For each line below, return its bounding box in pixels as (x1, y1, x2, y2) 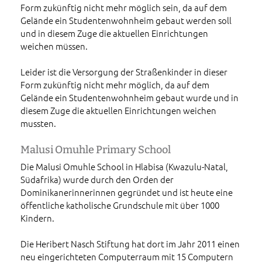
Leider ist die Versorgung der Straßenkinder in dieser (20, 65, 227, 78)
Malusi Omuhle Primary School (20, 143, 171, 157)
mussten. (20, 117, 56, 130)
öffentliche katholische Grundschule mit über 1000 (20, 199, 219, 212)
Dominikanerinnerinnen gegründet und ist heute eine (20, 186, 233, 199)
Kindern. (20, 212, 54, 225)
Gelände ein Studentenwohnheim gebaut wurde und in (20, 91, 239, 104)
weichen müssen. (20, 40, 88, 53)
